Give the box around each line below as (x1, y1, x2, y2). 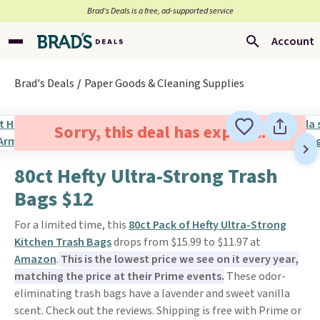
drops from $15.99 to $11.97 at (111, 234, 261, 250)
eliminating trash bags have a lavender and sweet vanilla (14, 286, 290, 301)
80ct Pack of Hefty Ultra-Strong (129, 217, 286, 233)
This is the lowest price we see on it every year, (59, 251, 299, 267)
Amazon (14, 251, 56, 267)
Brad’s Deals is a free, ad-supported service (86, 5, 234, 17)
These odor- (224, 269, 286, 284)
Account (271, 34, 314, 49)
